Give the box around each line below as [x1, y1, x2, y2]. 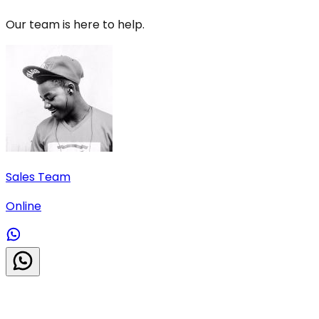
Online [6, 197, 41, 214]
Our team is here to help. [6, 16, 145, 33]
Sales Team [6, 168, 70, 185]
